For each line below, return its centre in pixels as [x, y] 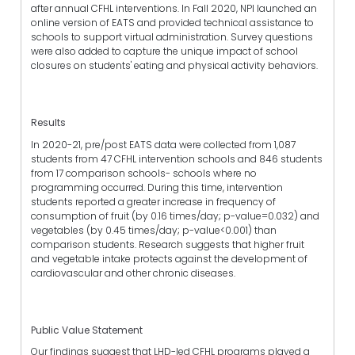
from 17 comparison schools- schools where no [144, 173]
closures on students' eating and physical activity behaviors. [174, 66]
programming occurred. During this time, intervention [157, 187]
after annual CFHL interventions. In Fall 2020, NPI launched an [174, 9]
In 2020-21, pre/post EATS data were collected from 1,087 [163, 144]
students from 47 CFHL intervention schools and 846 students [177, 158]
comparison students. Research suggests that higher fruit [168, 244]
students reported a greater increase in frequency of [153, 201]
